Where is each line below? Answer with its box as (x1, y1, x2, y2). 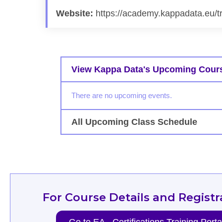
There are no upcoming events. (71, 91, 172, 100)
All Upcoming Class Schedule (71, 117, 197, 127)
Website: (56, 8, 94, 18)
